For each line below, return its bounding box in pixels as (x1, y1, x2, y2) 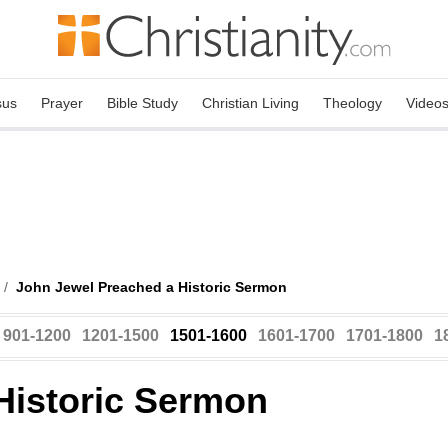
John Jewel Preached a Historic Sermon (16, 279, 287, 295)
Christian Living (202, 95, 299, 111)
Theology (323, 95, 382, 111)
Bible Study (107, 95, 178, 111)
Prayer (41, 95, 83, 111)
